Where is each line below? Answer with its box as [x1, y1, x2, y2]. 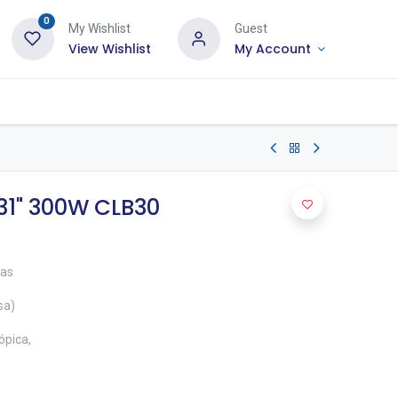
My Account [234, 40, 311, 58]
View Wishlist [68, 40, 151, 58]
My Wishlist [68, 21, 131, 36]
